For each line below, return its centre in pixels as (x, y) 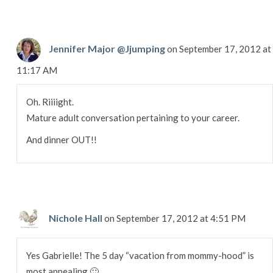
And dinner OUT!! (61, 139)
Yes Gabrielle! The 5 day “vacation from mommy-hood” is (140, 255)
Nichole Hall (75, 218)
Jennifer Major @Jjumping (107, 48)
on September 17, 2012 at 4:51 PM (175, 218)
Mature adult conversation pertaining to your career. (133, 117)
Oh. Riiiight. (50, 101)
